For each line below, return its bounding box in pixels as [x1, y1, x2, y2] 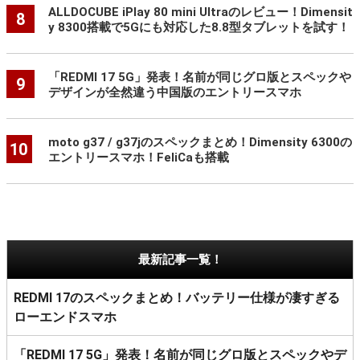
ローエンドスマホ [14, 309, 117, 325]
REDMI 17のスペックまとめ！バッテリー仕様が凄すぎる [14, 290, 340, 306]
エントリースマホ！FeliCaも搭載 [47, 150, 229, 166]
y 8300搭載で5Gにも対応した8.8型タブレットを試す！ [47, 20, 350, 35]
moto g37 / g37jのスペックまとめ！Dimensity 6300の [47, 135, 352, 150]
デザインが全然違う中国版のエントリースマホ [47, 85, 301, 100]
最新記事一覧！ [137, 252, 223, 268]
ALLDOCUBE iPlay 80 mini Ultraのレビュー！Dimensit [47, 5, 353, 20]
